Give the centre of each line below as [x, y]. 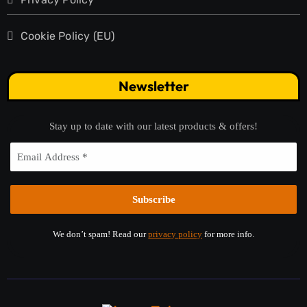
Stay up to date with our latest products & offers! [153, 126]
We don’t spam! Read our [100, 234]
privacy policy [175, 234]
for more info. [228, 234]
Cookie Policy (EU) [67, 36]
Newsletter [153, 86]
